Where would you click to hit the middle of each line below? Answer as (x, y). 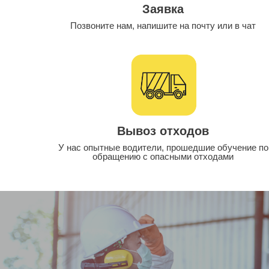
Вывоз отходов (163, 131)
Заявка (163, 9)
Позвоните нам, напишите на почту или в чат (163, 26)
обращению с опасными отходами (163, 156)
